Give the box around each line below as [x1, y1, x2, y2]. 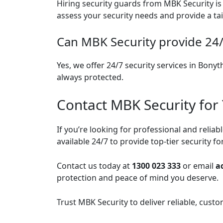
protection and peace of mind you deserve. [57, 172, 219, 183]
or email [181, 160, 216, 171]
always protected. [57, 72, 123, 83]
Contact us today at [57, 160, 132, 171]
